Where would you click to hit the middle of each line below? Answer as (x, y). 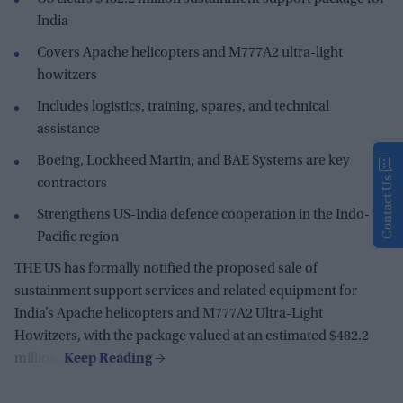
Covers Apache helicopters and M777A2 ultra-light (190, 54)
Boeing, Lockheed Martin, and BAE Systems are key (193, 161)
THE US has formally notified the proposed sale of (166, 269)
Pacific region (78, 238)
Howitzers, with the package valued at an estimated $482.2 (192, 337)
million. (39, 359)
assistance (68, 130)
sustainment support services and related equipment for (186, 292)
